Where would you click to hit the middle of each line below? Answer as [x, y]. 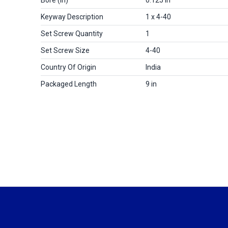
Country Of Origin [68, 67]
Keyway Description [72, 17]
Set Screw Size [65, 50]
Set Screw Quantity [72, 33]
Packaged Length [69, 84]
